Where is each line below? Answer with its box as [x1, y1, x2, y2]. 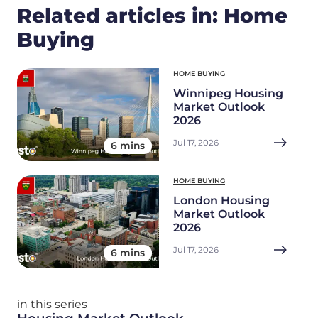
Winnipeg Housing [173, 87, 283, 101]
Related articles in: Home [17, 3, 287, 28]
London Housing [173, 194, 270, 208]
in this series [17, 297, 87, 312]
